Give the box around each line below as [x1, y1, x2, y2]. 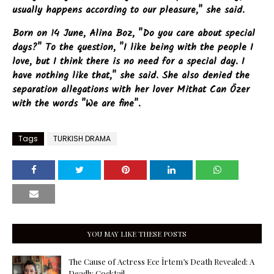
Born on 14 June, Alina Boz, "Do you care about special [12, 26, 255, 42]
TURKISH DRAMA [53, 133, 111, 144]
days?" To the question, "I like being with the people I [12, 40, 253, 56]
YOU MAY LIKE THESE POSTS [87, 229, 187, 239]
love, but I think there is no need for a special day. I [12, 54, 245, 70]
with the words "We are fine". [12, 96, 141, 112]
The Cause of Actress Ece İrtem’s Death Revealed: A [68, 256, 254, 267]
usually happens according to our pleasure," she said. [12, 2, 245, 18]
